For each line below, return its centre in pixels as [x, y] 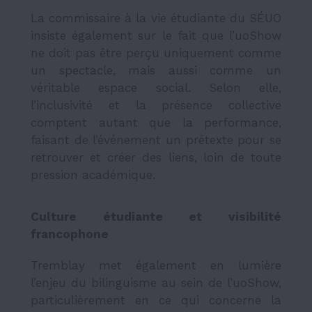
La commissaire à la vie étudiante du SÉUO [156, 18]
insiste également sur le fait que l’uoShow [156, 35]
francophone [70, 234]
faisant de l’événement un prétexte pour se [156, 140]
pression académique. [93, 174]
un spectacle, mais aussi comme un [156, 70]
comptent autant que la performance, [156, 122]
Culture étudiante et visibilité [156, 216]
